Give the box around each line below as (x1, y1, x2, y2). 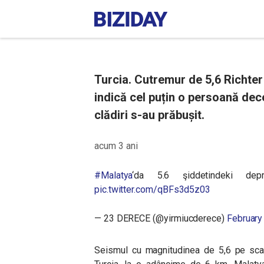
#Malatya (94, 170, 133, 181)
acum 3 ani (94, 140, 138, 151)
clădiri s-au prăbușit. (94, 108, 204, 122)
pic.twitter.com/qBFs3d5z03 (94, 184, 211, 195)
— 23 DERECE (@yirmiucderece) (94, 213, 227, 224)
